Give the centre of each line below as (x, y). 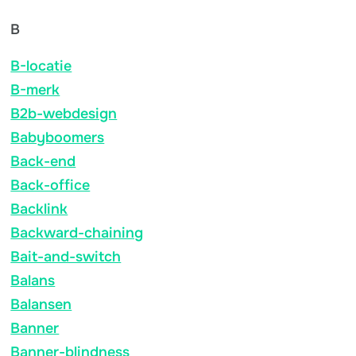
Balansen (41, 304)
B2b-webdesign (64, 113)
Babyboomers (58, 137)
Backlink (39, 209)
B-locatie (41, 66)
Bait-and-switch (66, 256)
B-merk (35, 89)
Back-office (50, 185)
